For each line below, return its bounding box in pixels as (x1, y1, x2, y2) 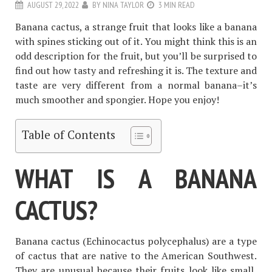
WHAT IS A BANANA (15, 161, 257, 196)
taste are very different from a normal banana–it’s (15, 78, 257, 92)
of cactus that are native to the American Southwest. (15, 248, 257, 262)
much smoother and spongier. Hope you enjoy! (15, 93, 219, 107)
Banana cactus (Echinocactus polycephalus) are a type (15, 234, 257, 248)
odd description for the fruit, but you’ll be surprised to (15, 49, 257, 63)
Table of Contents (22, 126, 115, 142)
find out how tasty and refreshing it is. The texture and (15, 64, 257, 78)
